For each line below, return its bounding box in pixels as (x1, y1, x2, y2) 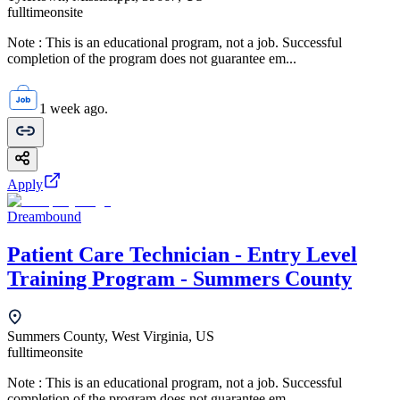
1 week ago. (39, 100, 108, 116)
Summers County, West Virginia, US (7, 328, 214, 344)
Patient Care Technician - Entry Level (7, 242, 357, 266)
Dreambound (7, 208, 81, 224)
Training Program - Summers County (7, 266, 352, 290)
